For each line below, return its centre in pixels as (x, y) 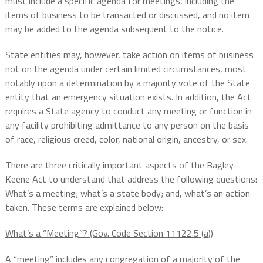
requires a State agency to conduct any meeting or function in (128, 111)
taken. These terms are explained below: (84, 208)
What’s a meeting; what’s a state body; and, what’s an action (127, 193)
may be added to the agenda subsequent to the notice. (114, 29)
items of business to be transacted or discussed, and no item (127, 15)
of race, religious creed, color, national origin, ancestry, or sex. (126, 139)
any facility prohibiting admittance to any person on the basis (127, 125)
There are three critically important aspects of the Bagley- (121, 165)
